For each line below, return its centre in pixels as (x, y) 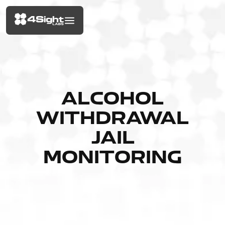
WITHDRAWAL (113, 120)
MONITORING (113, 159)
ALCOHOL (113, 100)
